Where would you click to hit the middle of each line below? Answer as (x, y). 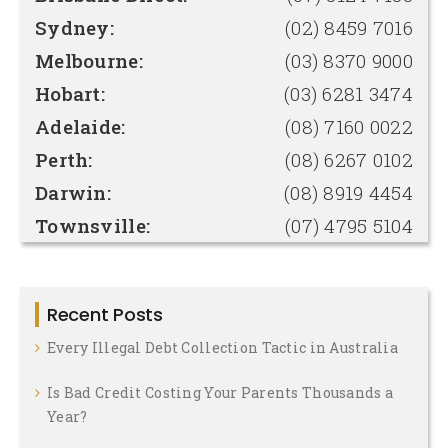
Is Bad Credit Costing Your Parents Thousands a (220, 392)
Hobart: (70, 93)
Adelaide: (80, 126)
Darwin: (73, 192)
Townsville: (93, 225)
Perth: (64, 159)
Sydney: (74, 27)
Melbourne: (89, 60)
